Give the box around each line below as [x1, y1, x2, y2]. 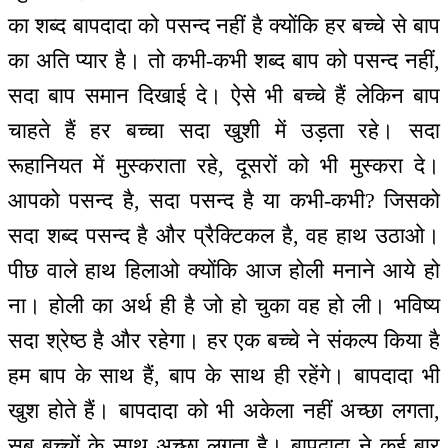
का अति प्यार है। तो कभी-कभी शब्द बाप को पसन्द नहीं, [8, 48, 440, 74]
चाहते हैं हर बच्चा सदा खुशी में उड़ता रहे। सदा [8, 118, 440, 144]
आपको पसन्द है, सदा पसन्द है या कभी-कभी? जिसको [8, 188, 440, 214]
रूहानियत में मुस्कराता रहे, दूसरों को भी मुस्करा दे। [8, 153, 440, 179]
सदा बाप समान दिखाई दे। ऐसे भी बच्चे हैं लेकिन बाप [8, 83, 440, 109]
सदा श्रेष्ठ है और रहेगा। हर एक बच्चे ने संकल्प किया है [8, 328, 440, 354]
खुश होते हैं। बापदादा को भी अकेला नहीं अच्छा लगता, [8, 398, 440, 424]
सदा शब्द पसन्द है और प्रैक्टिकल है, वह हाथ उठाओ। [8, 223, 440, 249]
